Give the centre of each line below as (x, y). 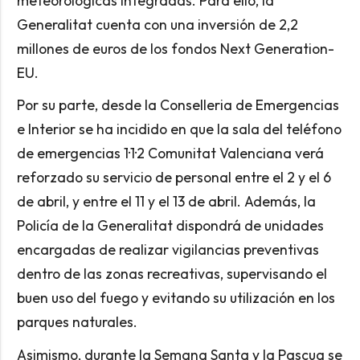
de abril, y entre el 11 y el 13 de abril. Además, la (166, 202)
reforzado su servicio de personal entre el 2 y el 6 (174, 178)
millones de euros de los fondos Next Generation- (175, 48)
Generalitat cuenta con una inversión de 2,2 (157, 24)
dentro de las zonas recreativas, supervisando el (172, 274)
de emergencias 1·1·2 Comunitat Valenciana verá (170, 153)
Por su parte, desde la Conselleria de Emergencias (178, 105)
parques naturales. (77, 322)
